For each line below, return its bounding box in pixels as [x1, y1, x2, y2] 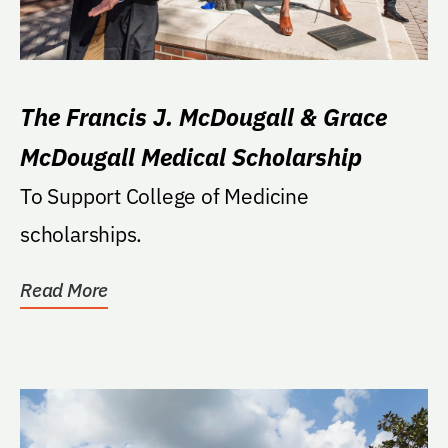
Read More [20, 277, 109, 302]
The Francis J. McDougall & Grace [20, 100, 387, 133]
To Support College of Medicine [20, 181, 309, 210]
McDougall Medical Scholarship [20, 140, 362, 173]
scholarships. [20, 219, 143, 248]
